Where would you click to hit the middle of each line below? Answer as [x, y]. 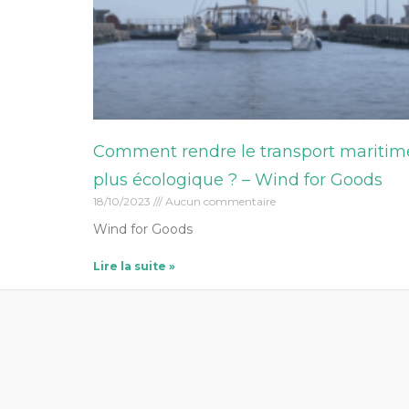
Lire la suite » [134, 266]
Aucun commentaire [219, 201]
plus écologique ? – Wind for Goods [238, 179]
